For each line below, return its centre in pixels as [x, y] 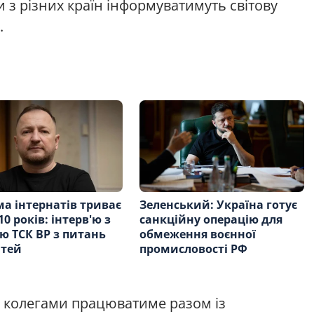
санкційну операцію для [211, 220]
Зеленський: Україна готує [219, 205]
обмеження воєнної [198, 234]
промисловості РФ [194, 249]
